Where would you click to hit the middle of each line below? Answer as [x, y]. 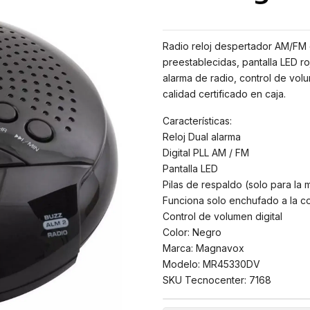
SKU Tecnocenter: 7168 [217, 280]
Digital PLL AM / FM [206, 152]
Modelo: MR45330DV [211, 264]
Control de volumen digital [222, 216]
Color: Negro [192, 232]
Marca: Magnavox [203, 248]
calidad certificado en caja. [224, 93]
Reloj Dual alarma [201, 136]
